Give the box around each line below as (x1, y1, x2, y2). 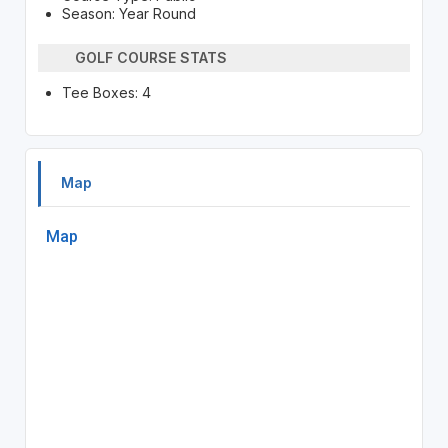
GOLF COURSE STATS (75, 49, 228, 67)
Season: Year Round (61, 4, 196, 22)
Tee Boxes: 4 (61, 83, 151, 101)
